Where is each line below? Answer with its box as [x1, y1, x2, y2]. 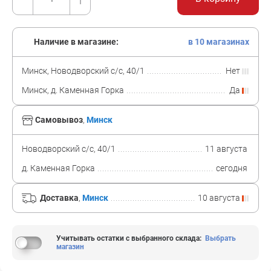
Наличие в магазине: [32, 37, 119, 47]
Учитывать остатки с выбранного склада [56, 234, 200, 243]
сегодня [216, 163, 249, 173]
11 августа [205, 144, 249, 154]
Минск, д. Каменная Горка [22, 85, 124, 95]
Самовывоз [35, 115, 83, 125]
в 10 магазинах [188, 37, 249, 47]
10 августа [198, 193, 242, 203]
